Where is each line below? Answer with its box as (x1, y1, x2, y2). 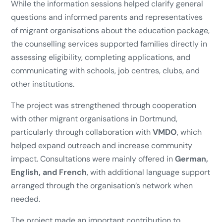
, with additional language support (87, 166, 210, 177)
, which (177, 126, 202, 137)
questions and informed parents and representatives (11, 11, 203, 22)
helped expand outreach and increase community (11, 140, 192, 151)
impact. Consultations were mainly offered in (11, 153, 175, 164)
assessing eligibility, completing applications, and (11, 52, 190, 62)
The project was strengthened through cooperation (11, 100, 196, 111)
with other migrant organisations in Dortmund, (11, 113, 177, 124)
